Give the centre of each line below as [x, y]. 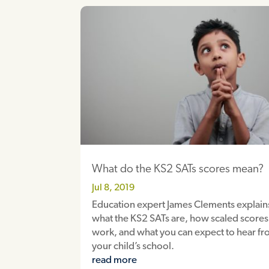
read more [115, 261]
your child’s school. [133, 247]
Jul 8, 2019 [113, 188]
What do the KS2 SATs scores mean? [178, 170]
